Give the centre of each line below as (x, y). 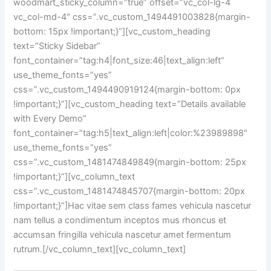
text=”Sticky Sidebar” (57, 46)
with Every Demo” (50, 118)
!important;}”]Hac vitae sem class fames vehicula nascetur (132, 205)
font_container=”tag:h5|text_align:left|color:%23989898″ (131, 133)
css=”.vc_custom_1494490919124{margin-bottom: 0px (127, 89)
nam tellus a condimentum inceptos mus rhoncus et (120, 220)
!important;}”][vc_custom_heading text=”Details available (130, 104)
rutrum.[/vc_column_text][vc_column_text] (100, 249)
